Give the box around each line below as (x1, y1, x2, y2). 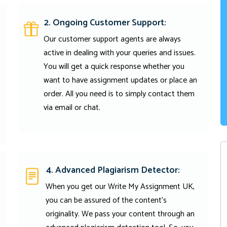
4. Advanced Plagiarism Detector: (46, 163, 180, 178)
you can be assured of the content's (46, 194, 167, 208)
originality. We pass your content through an (46, 207, 195, 221)
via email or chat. (43, 101, 100, 115)
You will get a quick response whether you (43, 60, 184, 74)
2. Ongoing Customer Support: (44, 15, 166, 31)
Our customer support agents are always (43, 32, 181, 47)
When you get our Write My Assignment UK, (46, 180, 195, 194)
